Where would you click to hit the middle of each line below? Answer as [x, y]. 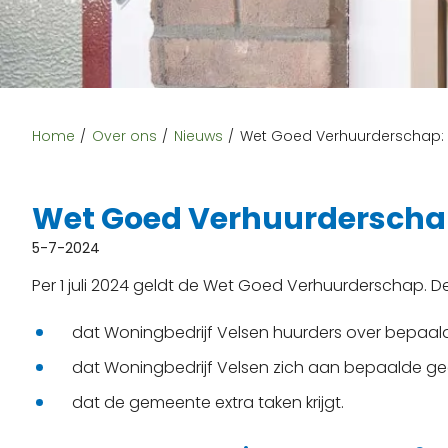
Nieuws [198, 136]
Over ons [124, 136]
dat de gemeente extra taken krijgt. [208, 403]
